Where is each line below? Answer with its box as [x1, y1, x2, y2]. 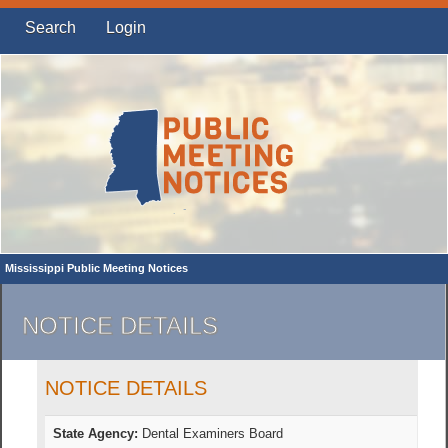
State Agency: [53, 426, 139, 442]
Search [25, 19, 76, 36]
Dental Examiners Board [138, 426, 284, 442]
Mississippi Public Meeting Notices [5, 262, 188, 274]
